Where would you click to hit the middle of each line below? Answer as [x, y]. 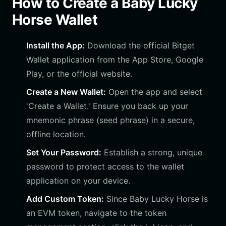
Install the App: [55, 45]
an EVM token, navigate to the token [96, 213]
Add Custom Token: [65, 199]
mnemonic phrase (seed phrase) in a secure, [110, 120]
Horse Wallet [55, 20]
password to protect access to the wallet [105, 166]
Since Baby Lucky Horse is [156, 199]
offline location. [56, 134]
